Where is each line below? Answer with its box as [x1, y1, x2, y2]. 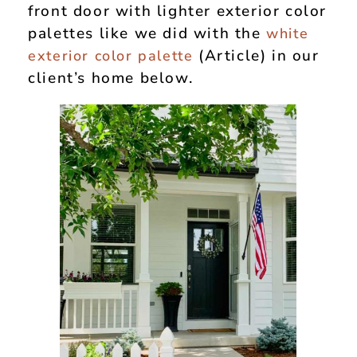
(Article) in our [193, 45, 320, 66]
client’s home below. [28, 67, 194, 88]
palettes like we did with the [28, 22, 267, 44]
